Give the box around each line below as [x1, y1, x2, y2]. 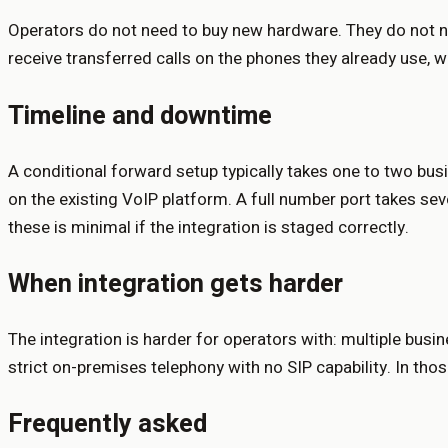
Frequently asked [8, 405, 207, 444]
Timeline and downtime [8, 96, 272, 135]
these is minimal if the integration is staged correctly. [8, 214, 409, 240]
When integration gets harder [8, 264, 343, 303]
